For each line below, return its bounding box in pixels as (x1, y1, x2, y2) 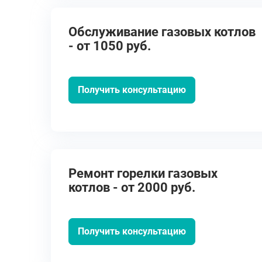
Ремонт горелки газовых (68, 166, 218, 181)
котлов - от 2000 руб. (68, 180, 195, 195)
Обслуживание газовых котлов (68, 25, 256, 39)
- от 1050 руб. (68, 39, 151, 53)
